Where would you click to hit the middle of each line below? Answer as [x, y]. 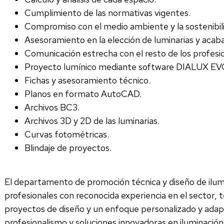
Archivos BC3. [52, 107]
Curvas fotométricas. [66, 134]
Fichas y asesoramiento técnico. [87, 80]
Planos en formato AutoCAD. [83, 93]
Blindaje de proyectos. [68, 147]
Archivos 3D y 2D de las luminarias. [92, 120]
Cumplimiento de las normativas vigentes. [107, 12]
